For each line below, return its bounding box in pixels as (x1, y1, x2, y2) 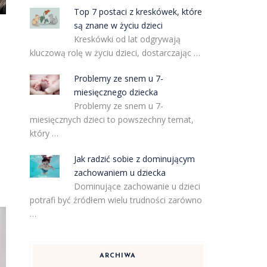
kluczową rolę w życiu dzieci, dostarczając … (29, 47, 200, 58)
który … (29, 128, 58, 139)
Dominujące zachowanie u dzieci (74, 181, 201, 192)
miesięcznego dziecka (74, 86, 159, 98)
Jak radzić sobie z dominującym (74, 153, 195, 164)
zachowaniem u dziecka (74, 167, 166, 178)
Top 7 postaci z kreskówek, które (74, 6, 203, 17)
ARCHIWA (100, 253, 136, 259)
